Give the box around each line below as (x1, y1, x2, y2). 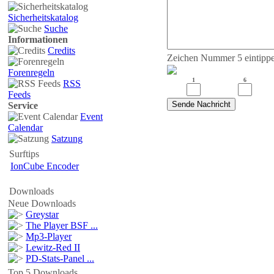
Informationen (8, 34, 68, 45)
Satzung (51, 133, 83, 144)
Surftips (9, 149, 39, 159)
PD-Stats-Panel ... (26, 253, 94, 264)
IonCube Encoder (10, 161, 79, 171)
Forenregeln (8, 67, 54, 78)
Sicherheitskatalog (8, 12, 78, 23)
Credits (48, 45, 75, 56)
